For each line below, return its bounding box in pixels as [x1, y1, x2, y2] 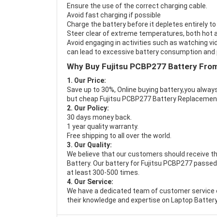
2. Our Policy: [67, 104, 109, 112]
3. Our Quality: [67, 141, 112, 149]
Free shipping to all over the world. [67, 132, 171, 139]
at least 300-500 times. [67, 169, 139, 176]
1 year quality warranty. [67, 123, 139, 130]
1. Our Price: [67, 77, 106, 84]
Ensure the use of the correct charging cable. [67, 2, 207, 10]
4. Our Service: [67, 178, 113, 186]
